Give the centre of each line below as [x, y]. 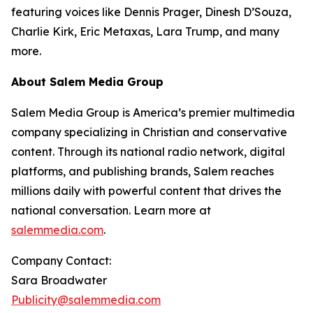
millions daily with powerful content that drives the [146, 191]
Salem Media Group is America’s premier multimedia [153, 112]
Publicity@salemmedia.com [86, 300]
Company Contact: [61, 261]
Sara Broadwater [59, 280]
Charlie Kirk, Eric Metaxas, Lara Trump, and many [145, 31]
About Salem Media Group [87, 82]
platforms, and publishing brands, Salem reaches [143, 171]
